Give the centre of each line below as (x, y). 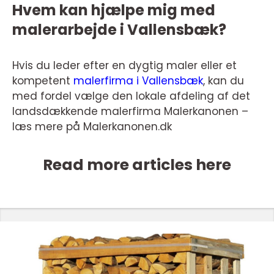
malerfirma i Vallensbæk (138, 80)
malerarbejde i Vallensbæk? (119, 29)
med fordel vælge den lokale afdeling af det (131, 96)
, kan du (224, 80)
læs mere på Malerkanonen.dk (92, 126)
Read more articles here (137, 165)
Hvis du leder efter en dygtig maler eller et (124, 65)
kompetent (43, 80)
